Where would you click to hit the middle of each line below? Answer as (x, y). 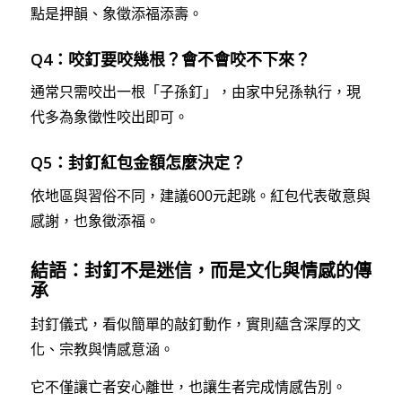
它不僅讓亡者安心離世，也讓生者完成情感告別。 (188, 388)
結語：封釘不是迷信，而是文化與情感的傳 (201, 271)
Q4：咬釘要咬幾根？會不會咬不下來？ (170, 59)
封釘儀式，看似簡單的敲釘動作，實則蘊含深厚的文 (195, 325)
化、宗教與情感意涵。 (102, 350)
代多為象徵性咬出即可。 (109, 118)
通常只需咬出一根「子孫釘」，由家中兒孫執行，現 (195, 92)
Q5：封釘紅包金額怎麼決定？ (138, 163)
